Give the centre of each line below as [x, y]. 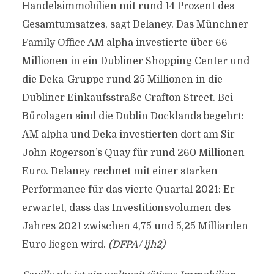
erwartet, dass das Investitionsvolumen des [126, 208]
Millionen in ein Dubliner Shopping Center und [135, 61]
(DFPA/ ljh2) [136, 245]
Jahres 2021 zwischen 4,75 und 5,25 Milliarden [135, 226]
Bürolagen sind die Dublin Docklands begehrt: [133, 116]
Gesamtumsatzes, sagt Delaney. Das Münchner [135, 24]
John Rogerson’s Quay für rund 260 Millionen [133, 153]
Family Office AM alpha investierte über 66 [124, 43]
